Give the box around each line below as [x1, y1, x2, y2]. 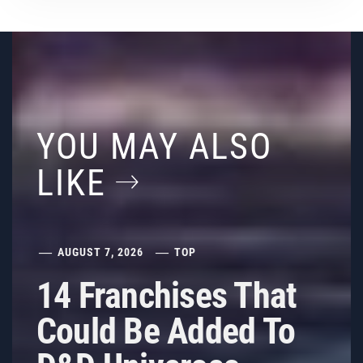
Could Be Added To [36, 310, 296, 352]
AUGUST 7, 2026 [58, 246, 144, 258]
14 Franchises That [36, 275, 297, 317]
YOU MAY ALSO [36, 126, 272, 168]
